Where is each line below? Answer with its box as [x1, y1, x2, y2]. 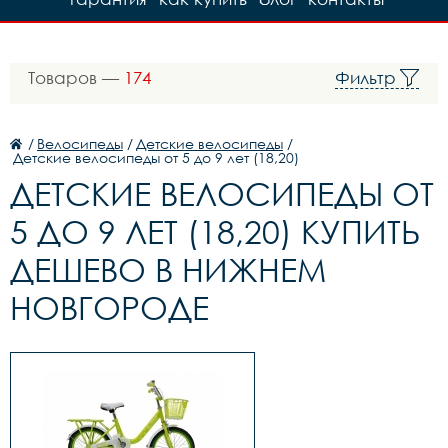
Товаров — [28, 67, 124, 88]
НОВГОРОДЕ [10, 288, 209, 327]
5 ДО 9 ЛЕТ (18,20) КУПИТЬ [10, 212, 420, 251]
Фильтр [335, 67, 396, 88]
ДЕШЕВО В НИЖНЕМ [10, 250, 326, 289]
